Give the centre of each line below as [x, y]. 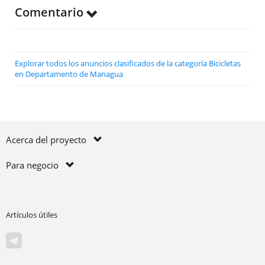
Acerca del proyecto [50, 140]
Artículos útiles [32, 215]
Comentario [51, 12]
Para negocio [36, 165]
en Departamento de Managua [69, 74]
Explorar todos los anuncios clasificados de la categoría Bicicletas [128, 63]
